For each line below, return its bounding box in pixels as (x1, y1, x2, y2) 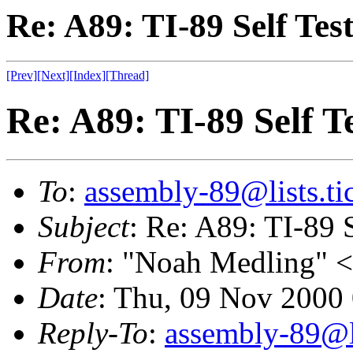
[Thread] (106, 68, 149, 82)
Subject (38, 209, 129, 243)
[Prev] (6, 68, 37, 82)
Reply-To (38, 315, 148, 350)
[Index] (69, 68, 106, 82)
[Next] (37, 68, 69, 82)
